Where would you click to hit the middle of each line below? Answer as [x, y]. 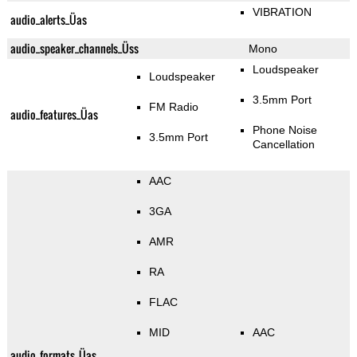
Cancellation [283, 145]
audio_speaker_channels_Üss [74, 49]
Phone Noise [284, 130]
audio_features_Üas [54, 115]
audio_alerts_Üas [48, 20]
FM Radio [173, 107]
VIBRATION [282, 12]
